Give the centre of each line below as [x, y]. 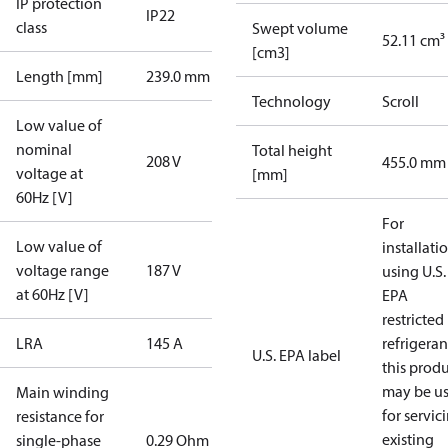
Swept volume [300, 28]
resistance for [60, 416]
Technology [291, 101]
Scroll [400, 101]
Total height [292, 150]
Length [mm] [59, 76]
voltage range [62, 270]
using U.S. [414, 271]
